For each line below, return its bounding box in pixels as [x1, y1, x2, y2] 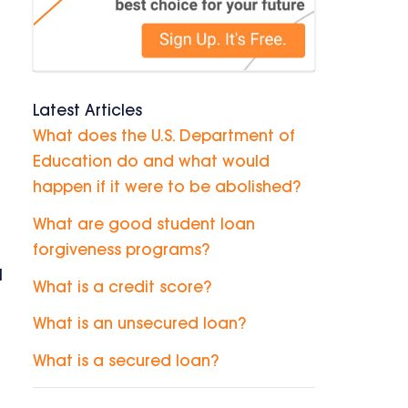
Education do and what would [33, 155, 270, 170]
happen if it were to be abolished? [33, 180, 301, 196]
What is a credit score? [33, 280, 211, 296]
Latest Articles [33, 104, 142, 119]
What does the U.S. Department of [33, 129, 295, 145]
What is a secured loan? [33, 354, 219, 370]
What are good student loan [33, 217, 255, 233]
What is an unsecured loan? [33, 317, 246, 333]
